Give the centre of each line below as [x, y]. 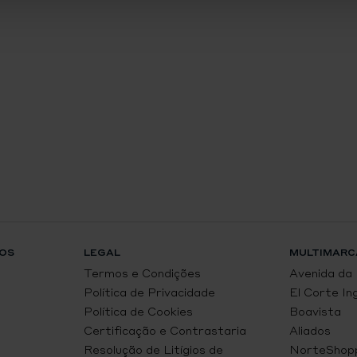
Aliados [310, 330]
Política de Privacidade [150, 292]
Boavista [315, 311]
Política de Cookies [139, 311]
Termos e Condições [143, 273]
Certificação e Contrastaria [165, 330]
